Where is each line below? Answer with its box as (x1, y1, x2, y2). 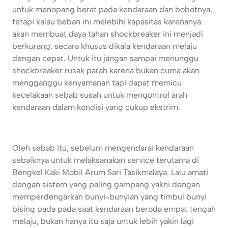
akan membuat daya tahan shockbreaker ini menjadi (12, 29, 203, 39)
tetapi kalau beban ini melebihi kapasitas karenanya (12, 17, 201, 27)
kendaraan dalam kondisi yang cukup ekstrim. (12, 102, 180, 112)
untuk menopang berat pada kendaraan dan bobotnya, (12, 5, 212, 15)
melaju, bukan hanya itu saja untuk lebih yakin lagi (12, 216, 194, 226)
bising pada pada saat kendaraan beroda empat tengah (12, 204, 216, 214)
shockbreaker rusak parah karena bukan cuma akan (12, 66, 199, 76)
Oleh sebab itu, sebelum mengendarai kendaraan (12, 143, 194, 153)
